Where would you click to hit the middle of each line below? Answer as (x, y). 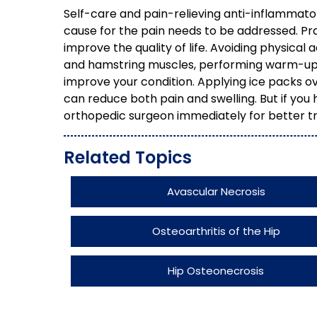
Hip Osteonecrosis (216, 271)
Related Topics (128, 157)
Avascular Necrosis (216, 191)
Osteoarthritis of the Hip (216, 231)
